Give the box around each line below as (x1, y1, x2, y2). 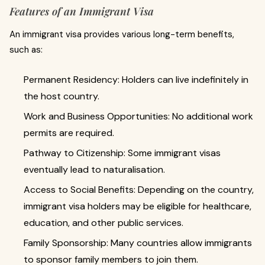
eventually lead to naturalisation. (24, 163, 165, 176)
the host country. (24, 90, 99, 102)
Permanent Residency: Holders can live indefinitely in (24, 73, 248, 86)
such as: (9, 44, 43, 56)
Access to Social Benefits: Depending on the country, (24, 183, 254, 196)
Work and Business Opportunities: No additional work (24, 110, 253, 122)
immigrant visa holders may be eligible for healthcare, (24, 200, 251, 212)
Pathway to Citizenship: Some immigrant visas (24, 147, 221, 159)
